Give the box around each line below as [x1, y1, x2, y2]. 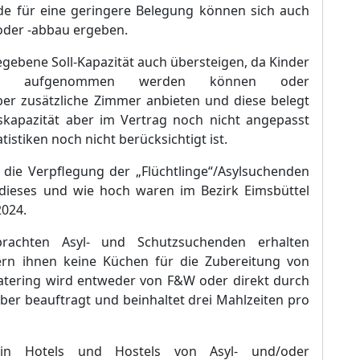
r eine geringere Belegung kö [29, 2, 215, 19]
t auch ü [129, 53, 178, 71]
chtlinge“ [159, 162, 214, 180]
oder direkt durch [199, 272, 310, 289]
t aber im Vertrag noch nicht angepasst [55, 111, 310, 129]
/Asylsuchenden [213, 162, 310, 180]
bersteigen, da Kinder [178, 53, 310, 71]
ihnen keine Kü [22, 252, 119, 270]
